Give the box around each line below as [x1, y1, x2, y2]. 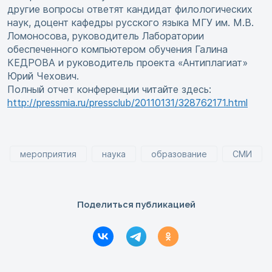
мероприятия [20, 149, 76, 160]
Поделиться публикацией [76, 199, 195, 211]
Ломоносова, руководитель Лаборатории [7, 30, 204, 42]
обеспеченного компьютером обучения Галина [7, 43, 228, 56]
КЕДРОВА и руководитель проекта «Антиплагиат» [7, 56, 248, 69]
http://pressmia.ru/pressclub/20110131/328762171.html [7, 97, 248, 109]
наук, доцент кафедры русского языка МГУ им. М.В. [7, 16, 254, 29]
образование [151, 149, 207, 160]
